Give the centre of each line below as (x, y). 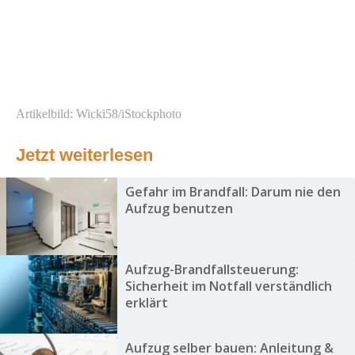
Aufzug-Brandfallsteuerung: (212, 270)
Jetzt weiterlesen (84, 155)
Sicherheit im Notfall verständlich (228, 286)
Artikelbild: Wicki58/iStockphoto (99, 114)
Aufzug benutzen (179, 209)
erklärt (146, 303)
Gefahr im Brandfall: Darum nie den (233, 192)
